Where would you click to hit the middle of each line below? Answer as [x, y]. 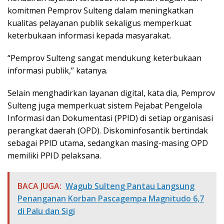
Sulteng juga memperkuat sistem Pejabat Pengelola [105, 105]
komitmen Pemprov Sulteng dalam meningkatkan [100, 10]
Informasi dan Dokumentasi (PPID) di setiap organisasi [110, 118]
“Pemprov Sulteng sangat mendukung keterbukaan [104, 58]
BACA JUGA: [39, 186]
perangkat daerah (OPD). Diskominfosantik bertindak [108, 130]
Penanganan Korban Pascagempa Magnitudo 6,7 [111, 198]
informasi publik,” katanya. [57, 70]
